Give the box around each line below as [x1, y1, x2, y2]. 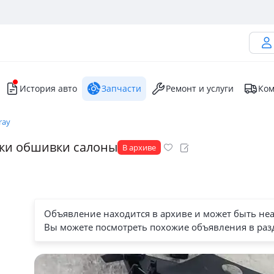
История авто [20, 83, 77, 94]
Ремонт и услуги [166, 83, 234, 94]
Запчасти [102, 83, 141, 94]
